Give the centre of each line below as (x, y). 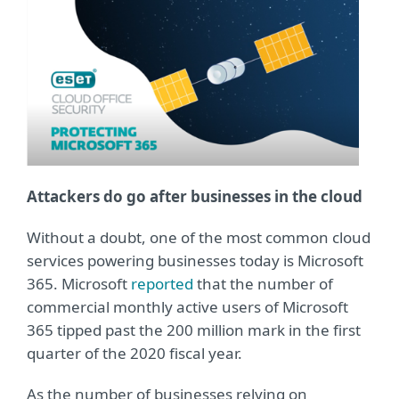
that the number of (263, 284)
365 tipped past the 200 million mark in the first (194, 330)
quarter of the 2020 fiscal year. (134, 354)
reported (162, 284)
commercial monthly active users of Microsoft (187, 307)
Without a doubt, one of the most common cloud (199, 238)
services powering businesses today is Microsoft (195, 261)
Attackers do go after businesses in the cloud (195, 197)
